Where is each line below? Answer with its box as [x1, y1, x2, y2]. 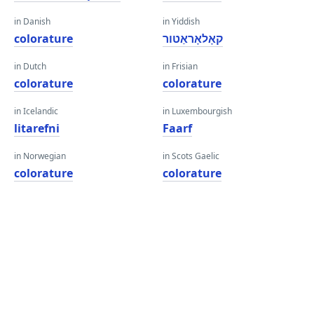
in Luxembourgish [163, 105, 232, 117]
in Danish [14, 15, 50, 27]
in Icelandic [14, 105, 58, 117]
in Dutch [14, 60, 46, 72]
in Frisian [163, 60, 198, 72]
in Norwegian [14, 150, 66, 162]
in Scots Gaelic [163, 150, 219, 162]
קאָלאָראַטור [163, 31, 223, 46]
